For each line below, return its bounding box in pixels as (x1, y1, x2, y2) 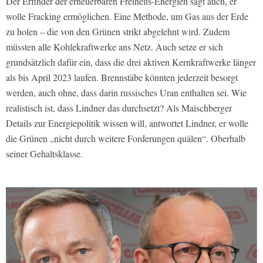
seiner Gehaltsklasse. (6, 147, 83, 160)
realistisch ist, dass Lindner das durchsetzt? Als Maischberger (6, 101, 232, 114)
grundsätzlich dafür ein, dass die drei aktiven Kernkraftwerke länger (6, 55, 256, 68)
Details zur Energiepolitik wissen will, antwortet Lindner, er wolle (6, 116, 248, 129)
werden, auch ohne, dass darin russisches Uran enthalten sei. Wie (6, 86, 247, 99)
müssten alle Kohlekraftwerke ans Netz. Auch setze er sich (6, 40, 223, 53)
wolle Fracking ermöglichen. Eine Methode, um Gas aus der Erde (6, 9, 248, 22)
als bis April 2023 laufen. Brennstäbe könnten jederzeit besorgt (6, 70, 238, 83)
